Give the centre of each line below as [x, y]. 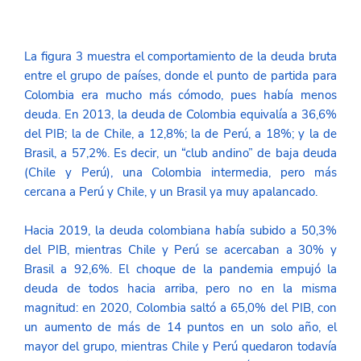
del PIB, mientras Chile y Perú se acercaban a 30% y [180, 249]
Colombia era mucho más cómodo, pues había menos [180, 95]
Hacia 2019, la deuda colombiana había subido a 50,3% [180, 230]
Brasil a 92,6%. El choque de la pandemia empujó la [180, 269]
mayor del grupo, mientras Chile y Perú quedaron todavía [180, 346]
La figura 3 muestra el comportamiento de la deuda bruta [180, 56]
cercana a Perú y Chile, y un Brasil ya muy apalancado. [172, 191]
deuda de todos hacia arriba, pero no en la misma [180, 288]
